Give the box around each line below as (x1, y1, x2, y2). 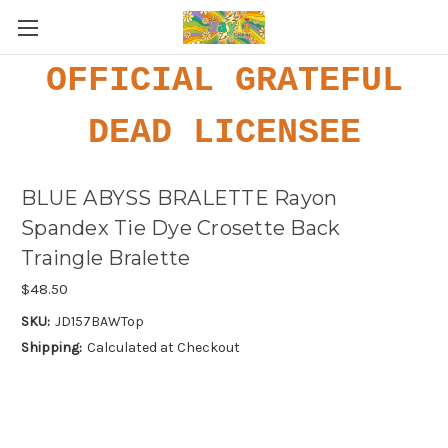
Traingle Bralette (21, 246, 191, 271)
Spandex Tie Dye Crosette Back (21, 216, 341, 241)
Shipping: (21, 338, 82, 356)
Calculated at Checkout (86, 338, 240, 356)
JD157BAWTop (54, 312, 144, 330)
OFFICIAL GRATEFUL (45, 61, 403, 101)
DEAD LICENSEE (87, 113, 361, 153)
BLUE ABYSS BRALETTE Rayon (21, 186, 338, 211)
